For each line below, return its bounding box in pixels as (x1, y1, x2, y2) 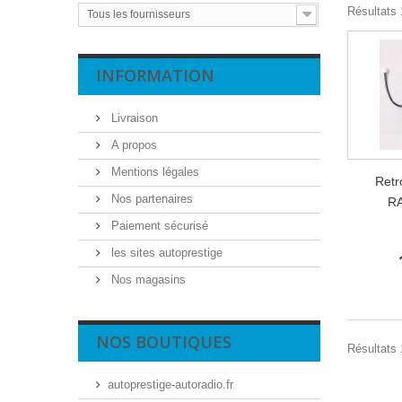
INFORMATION (96, 65, 214, 86)
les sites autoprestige (108, 246, 223, 259)
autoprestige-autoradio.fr (108, 378, 233, 391)
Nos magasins (108, 273, 186, 286)
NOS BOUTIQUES (96, 331, 232, 353)
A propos (108, 138, 157, 152)
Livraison (108, 111, 158, 125)
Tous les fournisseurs (87, 8, 190, 21)
